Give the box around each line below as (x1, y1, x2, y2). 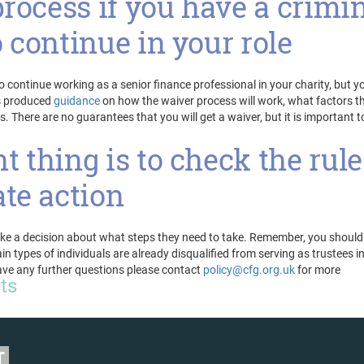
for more (295, 263, 340, 276)
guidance (54, 94, 100, 107)
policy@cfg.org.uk (203, 263, 295, 276)
